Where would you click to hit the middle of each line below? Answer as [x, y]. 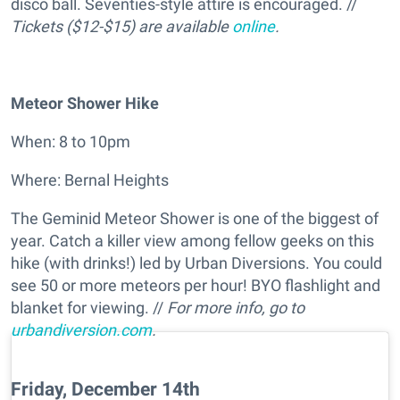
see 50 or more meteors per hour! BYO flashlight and [196, 285]
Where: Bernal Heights [90, 179]
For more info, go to [236, 307]
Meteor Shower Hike [85, 103]
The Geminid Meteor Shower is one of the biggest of [195, 218]
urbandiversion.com [81, 329]
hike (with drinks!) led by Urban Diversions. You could [196, 262]
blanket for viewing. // [89, 307]
